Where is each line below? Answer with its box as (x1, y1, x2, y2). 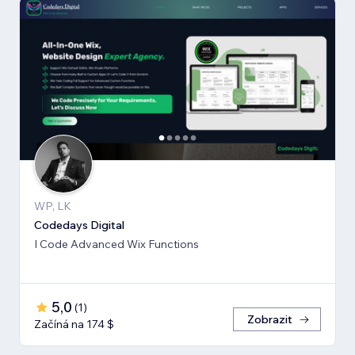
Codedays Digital (34, 217, 124, 232)
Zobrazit (247, 311, 292, 326)
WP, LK (34, 198, 71, 213)
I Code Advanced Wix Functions (34, 236, 199, 251)
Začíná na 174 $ (34, 316, 114, 331)
